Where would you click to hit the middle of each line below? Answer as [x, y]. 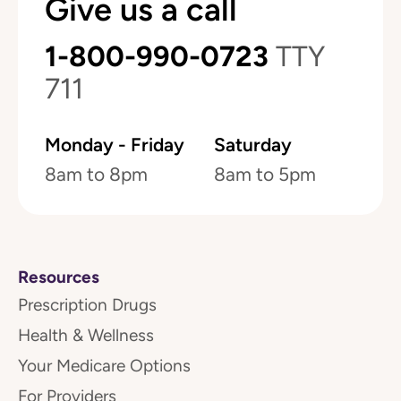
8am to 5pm [265, 175]
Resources [59, 277]
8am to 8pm [96, 175]
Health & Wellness [86, 335]
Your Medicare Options [104, 366]
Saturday [253, 145]
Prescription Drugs [87, 305]
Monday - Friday [115, 145]
